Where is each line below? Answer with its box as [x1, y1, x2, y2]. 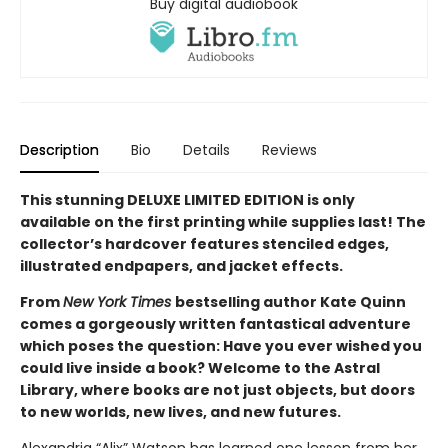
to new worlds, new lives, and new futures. [20, 402, 341, 423]
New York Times [63, 292, 175, 313]
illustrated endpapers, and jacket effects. [20, 256, 343, 277]
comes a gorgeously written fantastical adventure [20, 314, 411, 335]
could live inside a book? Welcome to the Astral [20, 358, 380, 379]
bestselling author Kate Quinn [175, 292, 406, 313]
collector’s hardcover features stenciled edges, [20, 234, 389, 255]
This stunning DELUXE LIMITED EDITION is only [20, 190, 355, 211]
